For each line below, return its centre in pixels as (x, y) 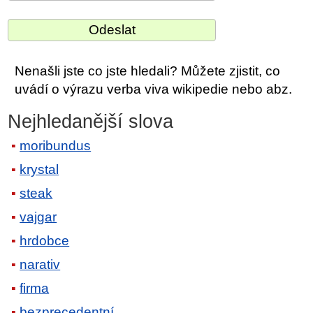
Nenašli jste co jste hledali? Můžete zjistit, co (148, 71)
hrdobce (45, 241)
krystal (39, 170)
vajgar (38, 217)
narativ (40, 265)
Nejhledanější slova (91, 121)
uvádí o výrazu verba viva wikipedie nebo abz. (154, 89)
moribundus (56, 146)
